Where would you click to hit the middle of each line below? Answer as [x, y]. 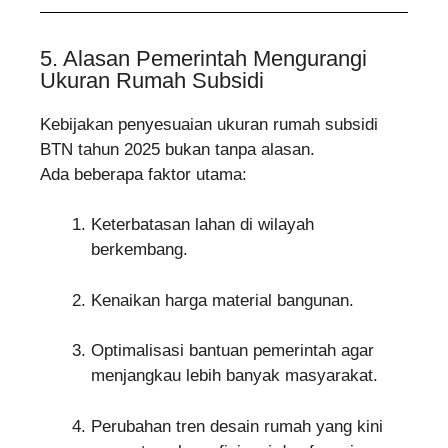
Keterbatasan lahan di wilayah [202, 225]
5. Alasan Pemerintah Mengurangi [203, 58]
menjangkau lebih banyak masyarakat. [234, 376]
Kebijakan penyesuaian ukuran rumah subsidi [209, 124]
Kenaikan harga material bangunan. [222, 300]
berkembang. [139, 250]
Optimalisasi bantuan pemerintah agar [232, 351]
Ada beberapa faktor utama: [143, 174]
